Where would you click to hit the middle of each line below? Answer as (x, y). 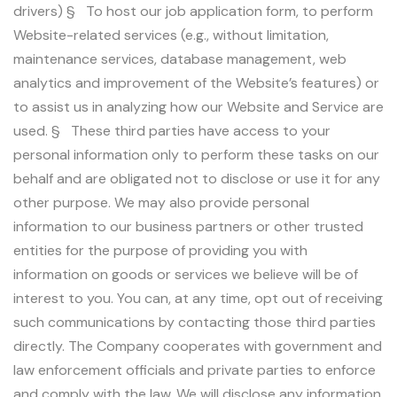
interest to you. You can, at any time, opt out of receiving (198, 299)
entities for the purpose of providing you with (160, 251)
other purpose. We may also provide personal (161, 203)
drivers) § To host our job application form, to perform (193, 12)
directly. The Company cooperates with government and (198, 346)
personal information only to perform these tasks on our (196, 155)
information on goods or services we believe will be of (186, 275)
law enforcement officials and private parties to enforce (195, 370)
